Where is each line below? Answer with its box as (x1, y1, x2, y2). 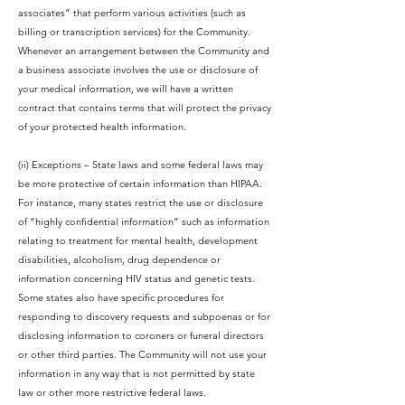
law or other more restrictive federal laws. (18, 386, 206, 399)
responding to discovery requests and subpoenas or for (18, 310, 270, 323)
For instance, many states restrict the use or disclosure (18, 196, 263, 209)
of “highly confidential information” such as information (18, 215, 269, 228)
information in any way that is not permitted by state (18, 367, 255, 380)
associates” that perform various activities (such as (18, 6, 246, 19)
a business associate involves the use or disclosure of (18, 63, 258, 76)
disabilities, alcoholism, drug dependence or (18, 253, 221, 266)
